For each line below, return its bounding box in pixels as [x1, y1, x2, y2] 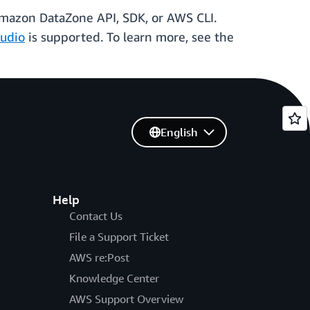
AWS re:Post [69, 250, 129, 265]
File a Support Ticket [69, 230, 169, 244]
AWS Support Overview [69, 292, 183, 307]
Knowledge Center [69, 271, 159, 286]
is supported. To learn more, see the [25, 29, 234, 45]
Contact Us [69, 209, 122, 224]
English [160, 125, 198, 140]
